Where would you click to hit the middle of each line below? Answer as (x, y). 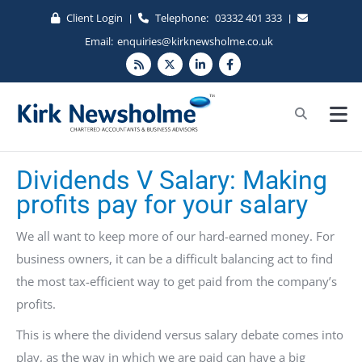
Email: (99, 41)
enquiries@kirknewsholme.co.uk (195, 41)
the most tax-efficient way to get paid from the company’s (177, 281)
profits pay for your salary (162, 204)
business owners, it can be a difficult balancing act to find (175, 259)
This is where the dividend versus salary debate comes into (180, 335)
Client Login (94, 18)
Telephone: (183, 18)
